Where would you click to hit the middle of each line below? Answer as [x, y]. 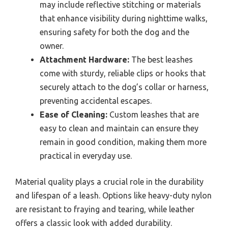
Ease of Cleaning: [74, 114]
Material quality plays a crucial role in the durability [109, 181]
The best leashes [161, 59]
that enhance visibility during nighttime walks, [124, 18]
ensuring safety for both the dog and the [115, 32]
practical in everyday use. [86, 155]
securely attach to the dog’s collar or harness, [124, 87]
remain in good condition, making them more [123, 142]
